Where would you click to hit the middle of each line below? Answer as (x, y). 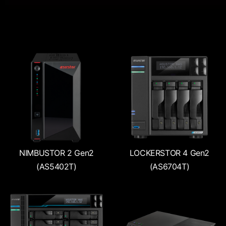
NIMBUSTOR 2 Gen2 (56, 153)
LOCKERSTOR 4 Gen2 (169, 153)
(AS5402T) (56, 166)
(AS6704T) (169, 166)
